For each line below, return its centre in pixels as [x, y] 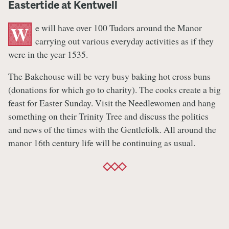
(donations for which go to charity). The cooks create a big [114, 90]
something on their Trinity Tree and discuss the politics [108, 116]
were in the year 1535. [48, 54]
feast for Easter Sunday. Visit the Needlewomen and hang [112, 103]
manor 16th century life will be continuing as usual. [102, 143]
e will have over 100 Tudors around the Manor [118, 27]
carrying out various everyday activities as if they [124, 41]
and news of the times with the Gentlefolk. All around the [112, 130]
